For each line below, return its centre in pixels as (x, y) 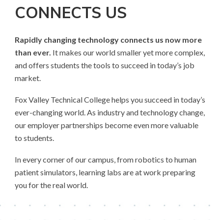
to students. (34, 137)
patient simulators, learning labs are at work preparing (105, 172)
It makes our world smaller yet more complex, (128, 52)
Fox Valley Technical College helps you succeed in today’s (110, 99)
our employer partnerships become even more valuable (107, 125)
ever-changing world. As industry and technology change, (110, 112)
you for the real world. (51, 185)
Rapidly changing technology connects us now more (108, 39)
